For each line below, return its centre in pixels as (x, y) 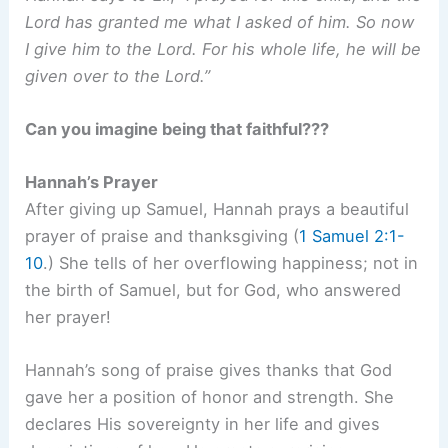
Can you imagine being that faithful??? (177, 128)
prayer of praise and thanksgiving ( (162, 236)
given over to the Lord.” (118, 75)
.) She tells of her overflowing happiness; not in (231, 263)
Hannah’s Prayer (92, 182)
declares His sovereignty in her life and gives (203, 424)
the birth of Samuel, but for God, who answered (213, 290)
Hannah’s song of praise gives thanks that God (209, 370)
